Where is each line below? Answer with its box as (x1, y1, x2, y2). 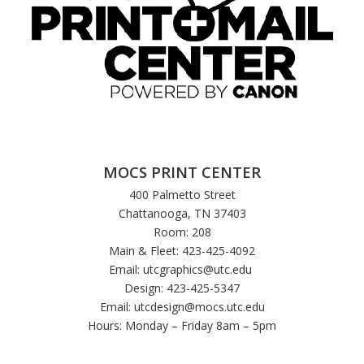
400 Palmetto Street (128, 187, 236, 202)
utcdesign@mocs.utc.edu (133, 299, 265, 314)
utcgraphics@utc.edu (143, 262, 252, 277)
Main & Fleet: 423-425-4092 (109, 243, 255, 258)
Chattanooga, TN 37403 (118, 206, 246, 221)
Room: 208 (153, 224, 211, 240)
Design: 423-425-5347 (124, 280, 240, 296)
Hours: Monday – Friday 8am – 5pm (88, 318, 276, 333)
